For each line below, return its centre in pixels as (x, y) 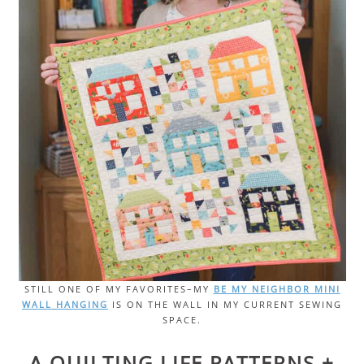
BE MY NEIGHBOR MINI (277, 289)
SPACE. (182, 320)
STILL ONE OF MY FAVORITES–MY (119, 289)
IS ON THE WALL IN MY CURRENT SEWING (225, 304)
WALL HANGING (65, 304)
